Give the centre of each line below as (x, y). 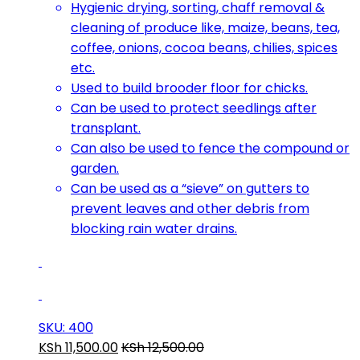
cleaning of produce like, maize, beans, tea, (205, 28)
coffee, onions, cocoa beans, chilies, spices (204, 48)
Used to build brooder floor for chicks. (189, 88)
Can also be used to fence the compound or (210, 149)
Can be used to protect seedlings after (194, 108)
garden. (95, 169)
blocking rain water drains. (154, 229)
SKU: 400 (66, 328)
